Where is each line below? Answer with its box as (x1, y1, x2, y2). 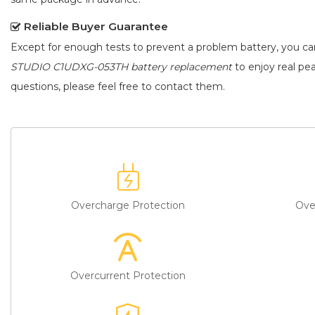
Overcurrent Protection (70, 269, 186, 282)
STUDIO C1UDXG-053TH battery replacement (11, 60, 232, 74)
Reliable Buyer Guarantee (24, 20, 168, 34)
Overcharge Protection (71, 198, 185, 212)
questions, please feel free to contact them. (11, 80, 225, 94)
